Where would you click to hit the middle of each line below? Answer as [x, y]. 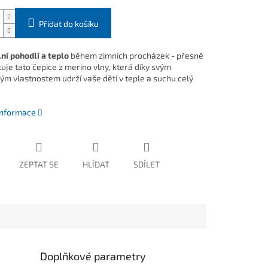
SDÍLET [146, 165]
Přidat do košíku [68, 24]
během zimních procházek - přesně [136, 56]
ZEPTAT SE [39, 165]
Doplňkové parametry [93, 256]
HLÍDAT [96, 165]
